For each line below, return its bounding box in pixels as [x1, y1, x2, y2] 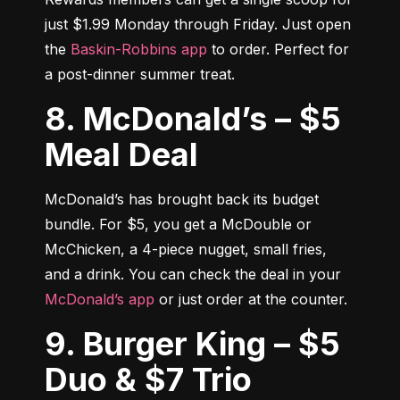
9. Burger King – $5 [45, 323, 75, 363]
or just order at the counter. [154, 289, 347, 308]
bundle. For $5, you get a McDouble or [45, 214, 312, 233]
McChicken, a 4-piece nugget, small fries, [45, 239, 327, 258]
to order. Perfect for [207, 39, 349, 58]
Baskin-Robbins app [71, 39, 207, 58]
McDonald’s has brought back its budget [45, 189, 319, 208]
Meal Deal [45, 134, 198, 174]
